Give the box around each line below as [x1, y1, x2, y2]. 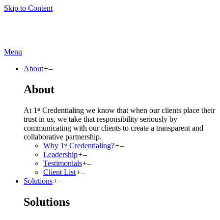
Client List [43, 167, 76, 176]
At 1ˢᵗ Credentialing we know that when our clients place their [24, 106, 215, 114]
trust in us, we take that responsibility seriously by [24, 114, 177, 123]
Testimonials [43, 159, 82, 167]
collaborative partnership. [24, 132, 102, 141]
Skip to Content [4, 4, 53, 12]
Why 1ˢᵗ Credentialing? [43, 141, 114, 150]
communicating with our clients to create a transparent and [24, 123, 203, 132]
